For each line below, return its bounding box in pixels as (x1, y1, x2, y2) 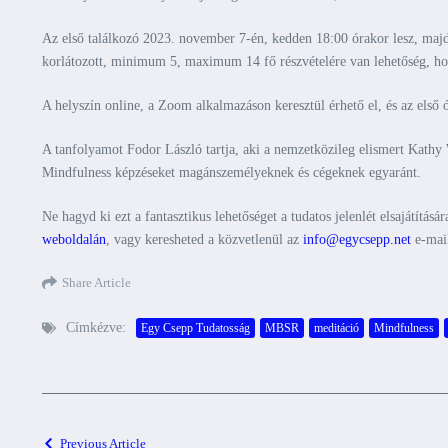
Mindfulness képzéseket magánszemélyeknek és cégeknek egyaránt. (42, 165, 421, 180)
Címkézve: (66, 320, 126, 335)
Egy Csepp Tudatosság (141, 320, 250, 335)
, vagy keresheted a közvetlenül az (106, 232, 303, 247)
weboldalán (42, 232, 106, 247)
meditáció (314, 320, 359, 335)
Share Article (62, 274, 131, 290)
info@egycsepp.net (303, 232, 411, 247)
